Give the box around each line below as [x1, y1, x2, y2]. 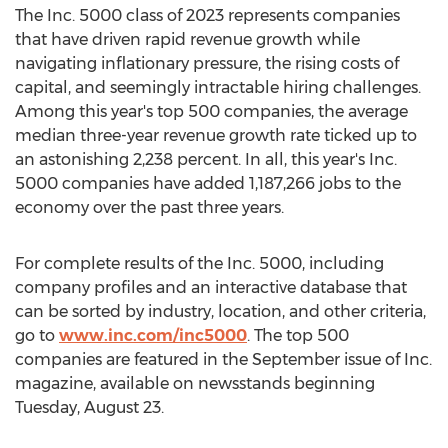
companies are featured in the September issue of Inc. [15, 350, 432, 369]
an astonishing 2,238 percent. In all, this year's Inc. [15, 150, 397, 169]
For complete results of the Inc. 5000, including [15, 254, 384, 273]
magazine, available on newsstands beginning [15, 374, 375, 393]
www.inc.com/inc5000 [59, 326, 247, 345]
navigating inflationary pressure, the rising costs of [15, 54, 399, 73]
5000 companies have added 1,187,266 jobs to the [15, 174, 401, 193]
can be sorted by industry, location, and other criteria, [15, 302, 426, 321]
